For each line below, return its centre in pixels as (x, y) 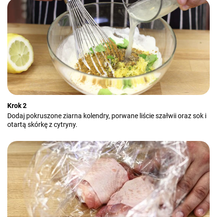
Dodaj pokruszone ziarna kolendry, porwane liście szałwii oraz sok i (107, 116)
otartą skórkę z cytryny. (42, 124)
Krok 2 (17, 106)
